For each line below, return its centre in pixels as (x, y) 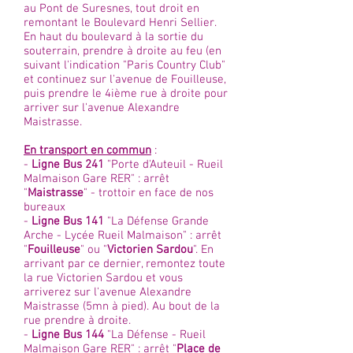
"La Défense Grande (156, 221)
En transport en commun (87, 150)
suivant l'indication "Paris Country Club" (124, 65)
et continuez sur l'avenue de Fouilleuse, (125, 80)
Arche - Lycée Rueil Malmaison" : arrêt (123, 236)
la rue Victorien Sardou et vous (103, 278)
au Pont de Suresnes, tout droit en (111, 9)
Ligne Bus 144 (68, 335)
